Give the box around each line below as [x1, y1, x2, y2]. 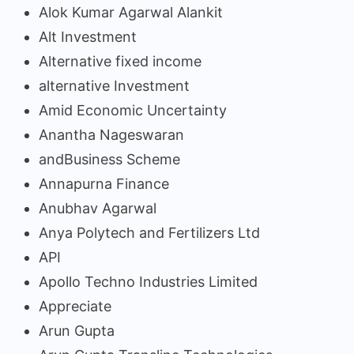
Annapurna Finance [39, 175, 169, 193]
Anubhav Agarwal [39, 200, 156, 217]
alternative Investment [39, 77, 190, 95]
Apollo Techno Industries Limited [39, 273, 258, 291]
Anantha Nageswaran [39, 126, 184, 144]
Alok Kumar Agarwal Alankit [39, 4, 223, 21]
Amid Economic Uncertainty [39, 102, 227, 119]
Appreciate [39, 298, 111, 315]
